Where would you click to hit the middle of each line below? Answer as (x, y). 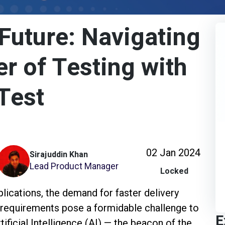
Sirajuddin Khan (59, 154)
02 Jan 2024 (173, 152)
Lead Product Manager (74, 166)
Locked (174, 171)
